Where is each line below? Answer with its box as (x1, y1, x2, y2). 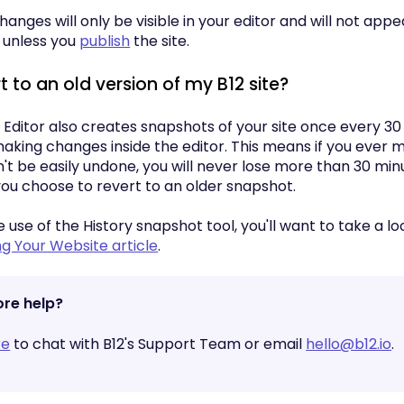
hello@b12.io (306, 333, 392, 354)
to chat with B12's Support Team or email (10, 333, 307, 354)
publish (79, 31, 131, 52)
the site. (130, 31, 190, 52)
